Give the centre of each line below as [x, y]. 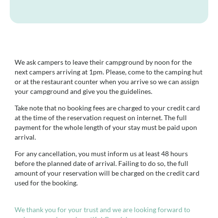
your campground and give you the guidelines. [83, 91]
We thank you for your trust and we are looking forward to [102, 209]
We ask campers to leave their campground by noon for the [103, 62]
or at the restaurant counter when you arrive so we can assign [107, 81]
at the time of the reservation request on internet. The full [101, 117]
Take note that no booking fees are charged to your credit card [107, 108]
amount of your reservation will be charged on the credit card [107, 173]
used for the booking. [46, 183]
